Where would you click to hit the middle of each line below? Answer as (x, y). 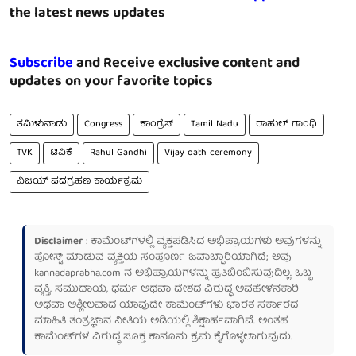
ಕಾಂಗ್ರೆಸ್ (157, 124)
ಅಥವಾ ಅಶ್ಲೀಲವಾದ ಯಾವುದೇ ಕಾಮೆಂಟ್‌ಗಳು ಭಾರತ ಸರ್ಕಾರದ (166, 305)
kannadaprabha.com (77, 273)
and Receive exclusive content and (186, 64)
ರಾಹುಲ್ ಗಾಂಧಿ (286, 124)
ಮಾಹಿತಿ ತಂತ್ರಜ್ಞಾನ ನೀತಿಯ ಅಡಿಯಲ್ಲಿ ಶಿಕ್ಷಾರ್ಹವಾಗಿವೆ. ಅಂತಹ (161, 321)
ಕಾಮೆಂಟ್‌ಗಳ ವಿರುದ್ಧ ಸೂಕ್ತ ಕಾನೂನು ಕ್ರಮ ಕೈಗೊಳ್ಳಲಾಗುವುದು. (163, 337)
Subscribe (41, 64)
